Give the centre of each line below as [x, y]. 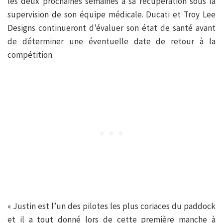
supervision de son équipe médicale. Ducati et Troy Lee [111, 15]
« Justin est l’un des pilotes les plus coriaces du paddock [111, 206]
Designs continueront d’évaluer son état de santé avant [111, 28]
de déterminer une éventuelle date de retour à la [111, 42]
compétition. [31, 55]
